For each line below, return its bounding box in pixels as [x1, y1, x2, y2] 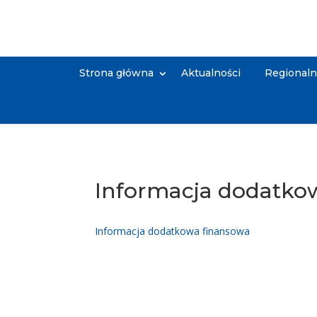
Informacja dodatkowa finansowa [95, 224, 250, 238]
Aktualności [180, 67, 241, 80]
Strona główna [79, 67, 154, 80]
